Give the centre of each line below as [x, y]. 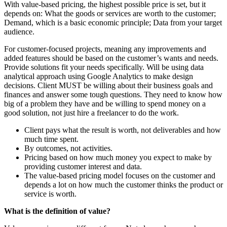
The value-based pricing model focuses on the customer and [120, 175]
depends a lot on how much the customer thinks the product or [124, 184]
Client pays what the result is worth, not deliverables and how [123, 130]
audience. [19, 31]
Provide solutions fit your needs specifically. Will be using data [104, 67]
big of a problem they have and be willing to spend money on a [105, 103]
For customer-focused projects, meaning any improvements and [105, 49]
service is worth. [50, 194]
